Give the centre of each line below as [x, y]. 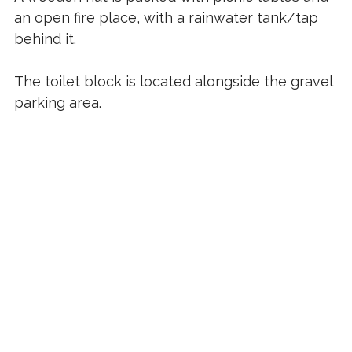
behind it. [47, 38]
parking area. [59, 102]
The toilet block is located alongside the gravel [173, 81]
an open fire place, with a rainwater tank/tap [166, 17]
